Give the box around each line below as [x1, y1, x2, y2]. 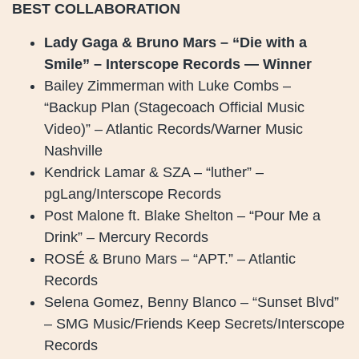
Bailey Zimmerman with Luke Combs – [44, 77, 291, 94]
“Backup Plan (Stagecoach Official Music [44, 99, 305, 115]
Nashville [44, 142, 103, 159]
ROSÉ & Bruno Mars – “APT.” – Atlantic [44, 250, 296, 267]
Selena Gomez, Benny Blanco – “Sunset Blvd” [44, 293, 339, 310]
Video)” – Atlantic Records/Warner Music [44, 120, 303, 137]
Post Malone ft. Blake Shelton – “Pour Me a [44, 207, 321, 224]
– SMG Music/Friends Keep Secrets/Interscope [44, 315, 345, 332]
